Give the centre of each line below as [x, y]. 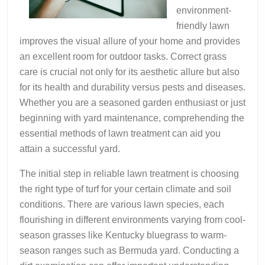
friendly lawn [203, 26]
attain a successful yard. [70, 149]
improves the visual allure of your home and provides [130, 41]
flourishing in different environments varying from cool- [132, 220]
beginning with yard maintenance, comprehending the [132, 118]
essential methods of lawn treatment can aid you [120, 134]
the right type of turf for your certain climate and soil [125, 189]
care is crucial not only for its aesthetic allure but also [130, 72]
